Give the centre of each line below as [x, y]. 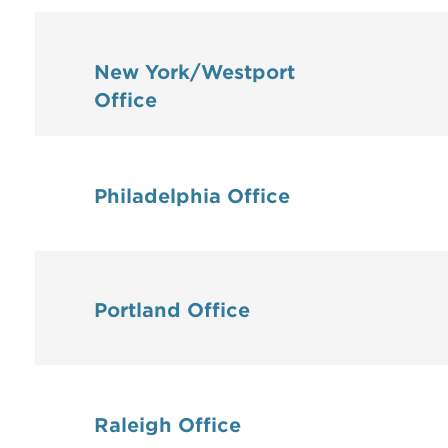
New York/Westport [194, 72]
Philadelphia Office [192, 196]
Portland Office [172, 311]
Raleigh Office [167, 425]
